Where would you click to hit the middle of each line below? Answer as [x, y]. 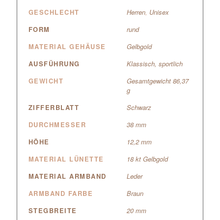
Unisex [159, 12]
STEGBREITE [53, 211]
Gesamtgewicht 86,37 [157, 81]
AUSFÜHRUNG [54, 64]
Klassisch [140, 64]
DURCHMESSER [57, 125]
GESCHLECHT [54, 12]
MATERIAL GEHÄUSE [67, 47]
